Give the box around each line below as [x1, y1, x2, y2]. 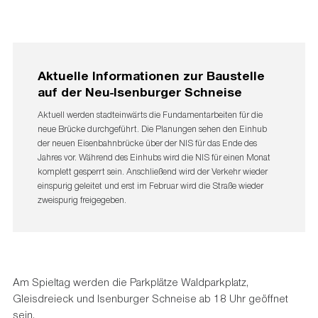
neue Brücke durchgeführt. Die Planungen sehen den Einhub [37, 123, 267, 136]
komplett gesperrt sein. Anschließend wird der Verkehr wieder [37, 165, 268, 178]
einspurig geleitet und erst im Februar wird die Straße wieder [37, 180, 263, 192]
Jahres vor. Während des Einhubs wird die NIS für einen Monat [37, 151, 270, 164]
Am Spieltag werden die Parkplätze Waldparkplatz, [12, 274, 248, 289]
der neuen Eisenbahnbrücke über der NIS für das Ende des [37, 137, 257, 150]
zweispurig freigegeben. [37, 194, 126, 207]
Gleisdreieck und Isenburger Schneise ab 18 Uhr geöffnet [12, 290, 288, 305]
